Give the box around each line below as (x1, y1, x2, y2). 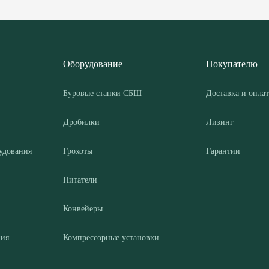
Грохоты (63, 145, 92, 154)
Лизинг (206, 116, 234, 125)
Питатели (63, 174, 97, 183)
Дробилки (63, 116, 100, 125)
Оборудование (63, 58, 122, 68)
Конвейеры (63, 203, 103, 212)
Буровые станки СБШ (63, 88, 142, 97)
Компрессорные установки (63, 232, 159, 241)
